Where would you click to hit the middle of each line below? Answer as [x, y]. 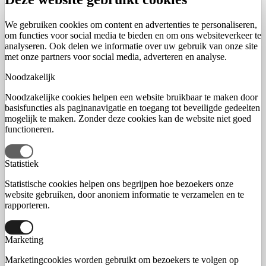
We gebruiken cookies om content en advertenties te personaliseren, [131, 25]
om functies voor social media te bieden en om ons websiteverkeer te [133, 36]
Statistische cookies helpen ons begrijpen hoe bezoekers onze [119, 184]
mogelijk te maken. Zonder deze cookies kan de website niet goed [128, 119]
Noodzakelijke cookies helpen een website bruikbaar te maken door [131, 97]
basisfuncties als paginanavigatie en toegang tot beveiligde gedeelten [132, 108]
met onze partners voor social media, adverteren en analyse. [116, 57]
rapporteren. [27, 205]
